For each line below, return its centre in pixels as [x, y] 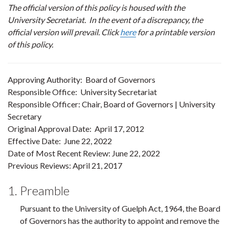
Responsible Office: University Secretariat [82, 92]
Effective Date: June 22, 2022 [60, 141]
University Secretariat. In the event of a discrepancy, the [105, 20]
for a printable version [175, 32]
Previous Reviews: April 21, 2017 [65, 165]
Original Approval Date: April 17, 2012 [76, 129]
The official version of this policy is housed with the [96, 7]
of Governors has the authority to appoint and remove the [120, 221]
